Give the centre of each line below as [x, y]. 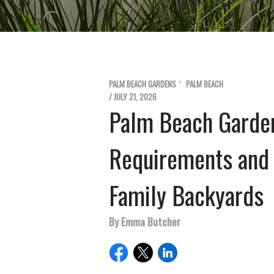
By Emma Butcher [145, 221]
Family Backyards [186, 195]
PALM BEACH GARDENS [143, 84]
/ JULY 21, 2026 [133, 97]
